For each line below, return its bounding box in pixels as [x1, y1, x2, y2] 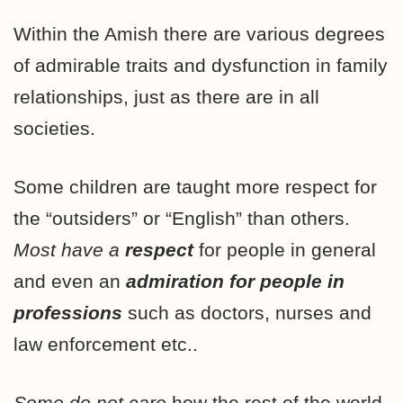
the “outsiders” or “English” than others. [13, 207, 350, 228]
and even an [13, 270, 126, 291]
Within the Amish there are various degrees [13, 22, 385, 44]
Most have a [13, 238, 125, 260]
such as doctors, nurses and [122, 301, 372, 323]
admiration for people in [126, 270, 345, 291]
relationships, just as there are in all [13, 85, 319, 107]
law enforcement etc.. [13, 333, 198, 354]
